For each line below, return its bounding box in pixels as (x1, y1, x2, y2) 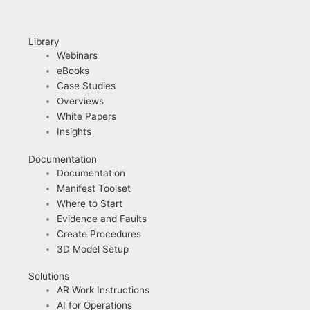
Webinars (57, 50, 98, 62)
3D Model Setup (57, 243, 129, 255)
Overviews (57, 95, 104, 107)
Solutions (28, 271, 70, 282)
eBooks (57, 65, 90, 77)
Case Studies (57, 80, 116, 92)
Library (28, 36, 60, 48)
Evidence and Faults (57, 212, 147, 224)
